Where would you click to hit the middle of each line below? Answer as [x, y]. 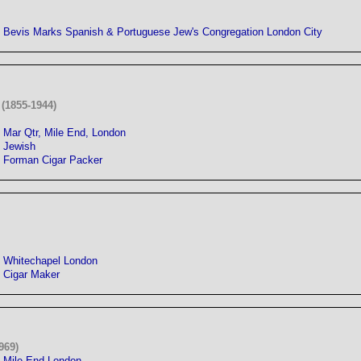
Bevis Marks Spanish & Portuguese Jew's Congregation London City [163, 32]
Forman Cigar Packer [53, 160]
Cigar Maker [31, 274]
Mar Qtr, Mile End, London [64, 132]
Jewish [19, 146]
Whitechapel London [50, 260]
